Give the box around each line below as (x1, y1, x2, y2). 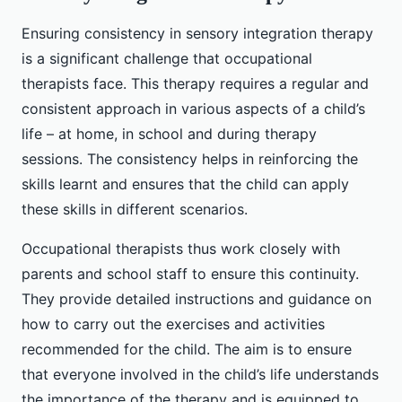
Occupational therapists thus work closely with (22, 240, 340, 258)
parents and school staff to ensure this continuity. (22, 265, 359, 284)
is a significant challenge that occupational (22, 49, 312, 68)
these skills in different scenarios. (22, 200, 248, 219)
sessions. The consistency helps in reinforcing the (22, 150, 358, 169)
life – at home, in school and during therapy (22, 125, 317, 144)
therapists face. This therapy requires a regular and (22, 74, 369, 93)
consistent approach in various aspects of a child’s (22, 100, 365, 118)
